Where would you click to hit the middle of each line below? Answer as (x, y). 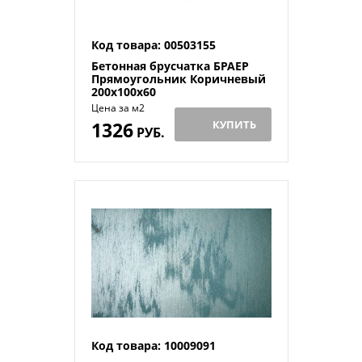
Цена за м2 (118, 107)
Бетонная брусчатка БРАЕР (170, 65)
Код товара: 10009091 (153, 346)
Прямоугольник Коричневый (178, 78)
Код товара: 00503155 (153, 44)
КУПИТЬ (234, 124)
